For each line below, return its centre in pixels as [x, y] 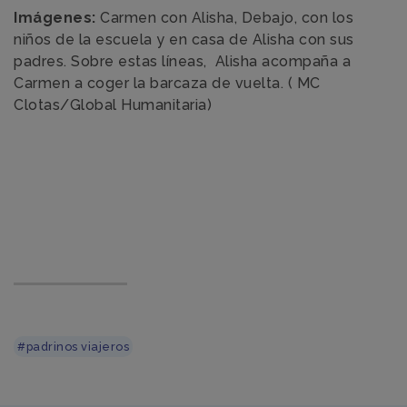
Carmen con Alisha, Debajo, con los [224, 17]
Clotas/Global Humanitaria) [113, 104]
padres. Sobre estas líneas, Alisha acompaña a [182, 61]
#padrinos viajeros [73, 346]
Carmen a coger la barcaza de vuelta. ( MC [167, 83]
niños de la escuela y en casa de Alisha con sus [184, 39]
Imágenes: [55, 17]
